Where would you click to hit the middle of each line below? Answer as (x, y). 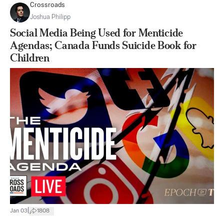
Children (30, 58)
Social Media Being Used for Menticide (96, 33)
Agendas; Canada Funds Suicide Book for (103, 45)
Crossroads (47, 5)
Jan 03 (19, 211)
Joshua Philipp (50, 17)
